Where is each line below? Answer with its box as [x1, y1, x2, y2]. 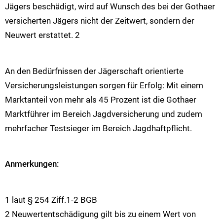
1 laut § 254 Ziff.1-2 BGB [5, 194, 97, 205]
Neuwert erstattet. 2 [5, 30, 80, 40]
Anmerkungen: [5, 159, 59, 169]
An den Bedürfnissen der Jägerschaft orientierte [5, 66, 184, 76]
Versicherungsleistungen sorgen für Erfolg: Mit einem [5, 80, 203, 90]
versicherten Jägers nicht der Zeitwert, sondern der [5, 16, 194, 26]
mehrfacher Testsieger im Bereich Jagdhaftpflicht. [5, 123, 192, 133]
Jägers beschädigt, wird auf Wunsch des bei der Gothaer [5, 1, 215, 12]
